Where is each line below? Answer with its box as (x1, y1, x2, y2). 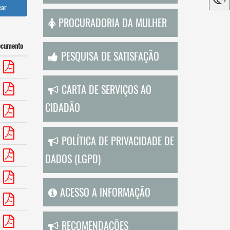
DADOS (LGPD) (45, 151, 101, 166)
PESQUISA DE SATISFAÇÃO (61, 49, 159, 63)
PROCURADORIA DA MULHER (58, 15, 167, 30)
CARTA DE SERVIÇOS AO (61, 82, 151, 97)
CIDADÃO (45, 100, 80, 114)
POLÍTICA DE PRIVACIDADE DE (61, 133, 174, 148)
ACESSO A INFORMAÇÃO (60, 185, 150, 199)
